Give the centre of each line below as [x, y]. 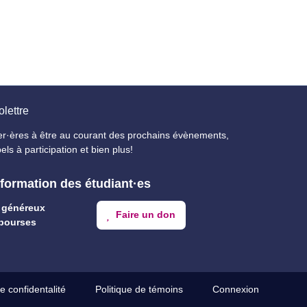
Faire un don [145, 214]
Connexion [235, 290]
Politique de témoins [139, 290]
